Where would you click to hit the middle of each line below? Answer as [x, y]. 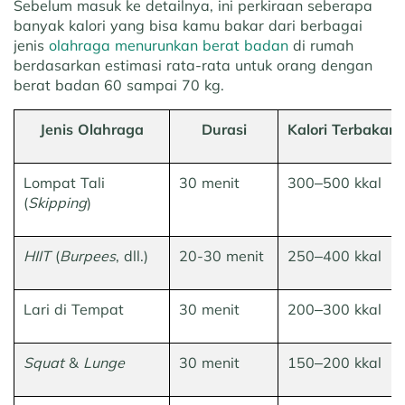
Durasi [224, 130]
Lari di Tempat [74, 310]
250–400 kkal [334, 256]
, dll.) [132, 256]
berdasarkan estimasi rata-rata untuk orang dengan [193, 66]
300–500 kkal [334, 183]
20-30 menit [221, 256]
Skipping [57, 203]
